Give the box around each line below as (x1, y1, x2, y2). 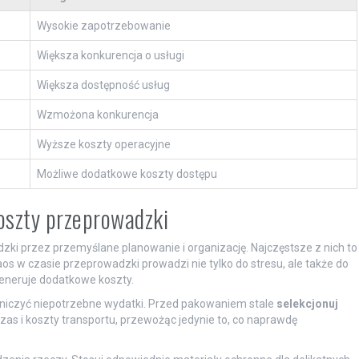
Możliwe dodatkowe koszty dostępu (36, 167, 217, 180)
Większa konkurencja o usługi (36, 48, 184, 62)
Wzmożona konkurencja (36, 107, 159, 121)
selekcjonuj (276, 296, 338, 310)
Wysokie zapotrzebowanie (36, 18, 171, 32)
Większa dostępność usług (36, 78, 170, 91)
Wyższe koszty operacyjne (36, 137, 171, 151)
